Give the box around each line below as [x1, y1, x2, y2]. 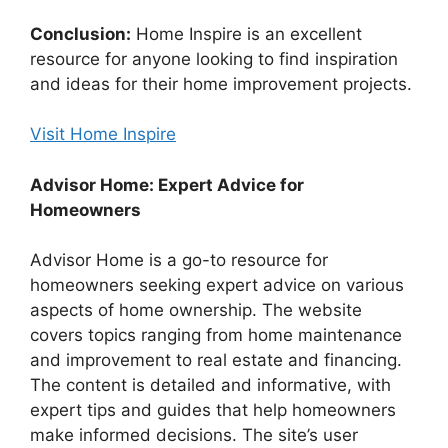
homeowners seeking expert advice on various [30, 275, 404, 296]
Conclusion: [30, 23, 131, 44]
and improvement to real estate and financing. [30, 350, 402, 371]
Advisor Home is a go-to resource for [30, 250, 328, 271]
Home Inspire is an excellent [131, 23, 362, 44]
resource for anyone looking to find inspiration [30, 48, 398, 69]
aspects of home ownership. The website [30, 300, 362, 321]
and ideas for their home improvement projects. [30, 73, 412, 94]
